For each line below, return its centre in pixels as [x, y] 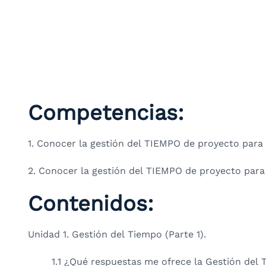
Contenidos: [91, 203]
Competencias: [106, 113]
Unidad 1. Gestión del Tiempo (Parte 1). [117, 234]
